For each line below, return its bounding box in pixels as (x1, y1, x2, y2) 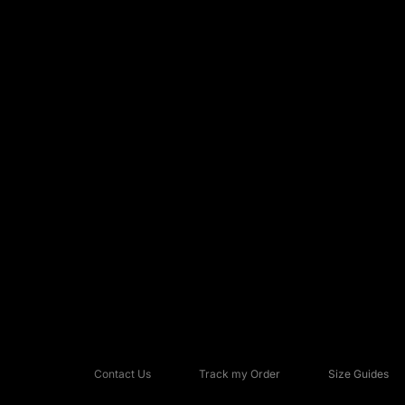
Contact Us (93, 366, 151, 381)
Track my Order (198, 366, 280, 381)
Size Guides (327, 366, 389, 381)
